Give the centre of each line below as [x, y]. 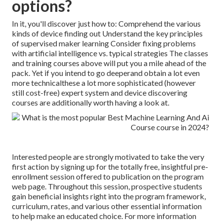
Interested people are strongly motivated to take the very [108, 157]
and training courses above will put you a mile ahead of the [109, 63]
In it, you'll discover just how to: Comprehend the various [106, 24]
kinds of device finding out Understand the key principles [107, 34]
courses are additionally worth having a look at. [91, 103]
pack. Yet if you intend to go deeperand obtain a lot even [106, 73]
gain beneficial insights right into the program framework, [109, 196]
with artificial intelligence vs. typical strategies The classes [110, 53]
